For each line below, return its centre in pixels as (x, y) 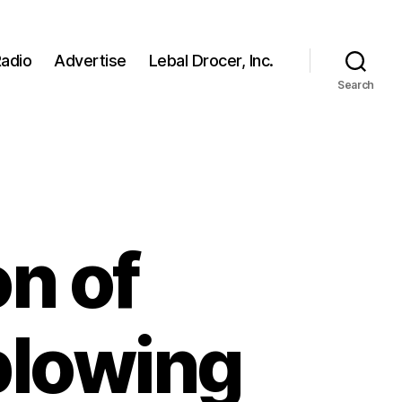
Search (356, 84)
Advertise (90, 61)
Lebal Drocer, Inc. (211, 61)
